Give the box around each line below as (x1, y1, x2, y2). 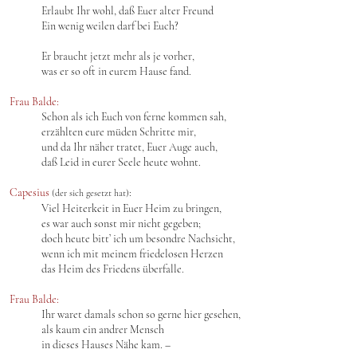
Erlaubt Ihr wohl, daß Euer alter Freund (41, 4, 214, 18)
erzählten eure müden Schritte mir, (41, 125, 196, 139)
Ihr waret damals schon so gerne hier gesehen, (41, 308, 241, 321)
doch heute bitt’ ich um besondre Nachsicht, (41, 232, 235, 245)
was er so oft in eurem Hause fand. (41, 65, 191, 78)
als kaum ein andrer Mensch (41, 323, 164, 336)
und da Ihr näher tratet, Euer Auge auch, (41, 140, 218, 154)
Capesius (10, 186, 49, 199)
